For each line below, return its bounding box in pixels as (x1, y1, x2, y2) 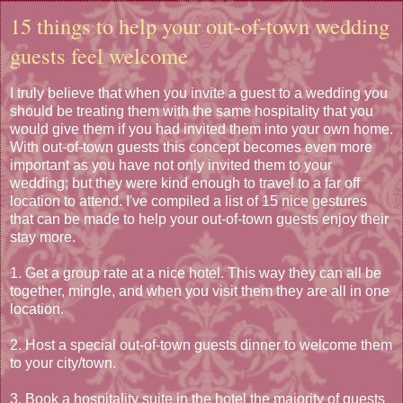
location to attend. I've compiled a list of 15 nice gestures (10, 193, 367, 210)
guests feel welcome (10, 40, 188, 71)
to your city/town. (10, 355, 116, 372)
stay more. (10, 229, 76, 246)
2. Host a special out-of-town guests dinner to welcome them (10, 337, 392, 354)
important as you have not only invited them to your (10, 157, 332, 174)
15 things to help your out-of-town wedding (10, 11, 390, 41)
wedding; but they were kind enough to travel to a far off (10, 175, 360, 192)
